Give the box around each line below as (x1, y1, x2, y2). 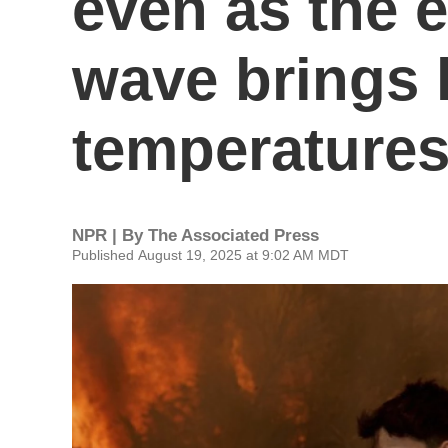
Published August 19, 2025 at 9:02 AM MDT (72, 247, 349, 263)
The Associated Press (148, 226, 319, 245)
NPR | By (72, 226, 148, 245)
